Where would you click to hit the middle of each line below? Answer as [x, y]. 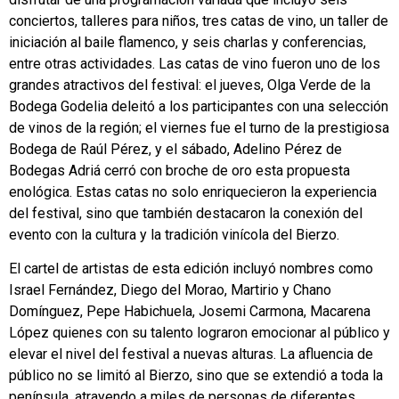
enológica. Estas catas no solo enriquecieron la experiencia [193, 192]
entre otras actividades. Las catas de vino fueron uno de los [195, 64]
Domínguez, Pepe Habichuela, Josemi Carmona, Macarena [190, 312]
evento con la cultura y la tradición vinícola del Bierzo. [174, 235]
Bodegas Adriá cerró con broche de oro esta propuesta [179, 171]
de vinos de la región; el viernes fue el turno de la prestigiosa [199, 128]
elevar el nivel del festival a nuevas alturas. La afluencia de [191, 354]
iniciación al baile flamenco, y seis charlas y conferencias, [187, 43]
